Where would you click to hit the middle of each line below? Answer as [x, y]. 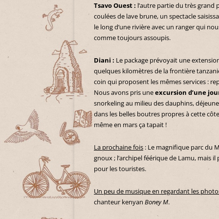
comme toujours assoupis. [132, 38]
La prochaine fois [119, 147]
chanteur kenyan [119, 202]
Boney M [156, 202]
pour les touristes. [120, 169]
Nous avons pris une [124, 93]
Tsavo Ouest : [116, 6]
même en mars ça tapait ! [130, 125]
